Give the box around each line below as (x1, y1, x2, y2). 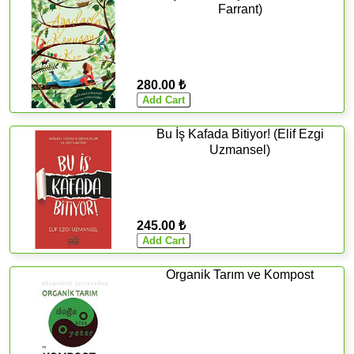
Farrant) (217, 2, 262, 16)
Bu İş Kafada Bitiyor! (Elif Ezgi (156, 126, 324, 141)
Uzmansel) (209, 142, 271, 156)
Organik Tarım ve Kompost (166, 267, 314, 281)
